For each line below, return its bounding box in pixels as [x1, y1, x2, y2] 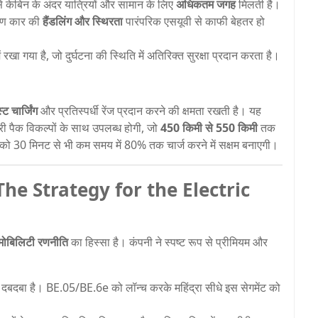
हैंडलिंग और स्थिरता [43, 13, 123, 29]
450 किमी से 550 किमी [160, 119, 258, 136]
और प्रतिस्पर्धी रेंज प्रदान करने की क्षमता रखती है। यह [38, 102, 261, 119]
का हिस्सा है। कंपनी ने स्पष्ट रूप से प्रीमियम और [68, 234, 268, 250]
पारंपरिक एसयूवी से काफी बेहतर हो [123, 13, 265, 29]
